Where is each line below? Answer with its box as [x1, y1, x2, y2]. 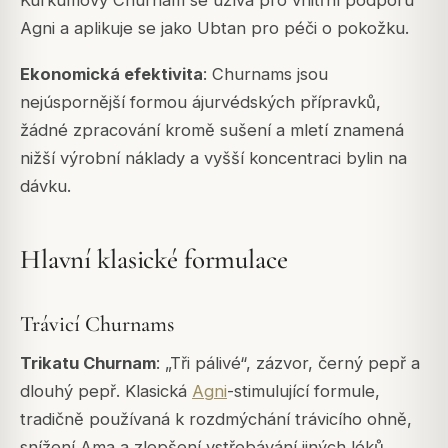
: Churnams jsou [203, 63, 328, 84]
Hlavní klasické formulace [20, 243, 288, 277]
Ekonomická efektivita [20, 63, 203, 84]
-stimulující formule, [227, 381, 380, 402]
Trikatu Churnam [20, 353, 156, 374]
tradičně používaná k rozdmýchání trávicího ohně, [20, 409, 412, 430]
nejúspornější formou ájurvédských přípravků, [20, 91, 381, 112]
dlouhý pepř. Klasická [20, 381, 192, 402]
